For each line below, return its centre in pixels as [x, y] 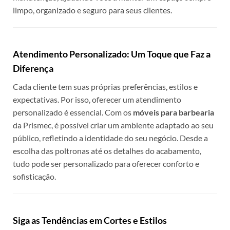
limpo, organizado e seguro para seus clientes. [92, 10]
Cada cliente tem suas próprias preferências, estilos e [105, 86]
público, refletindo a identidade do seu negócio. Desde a [110, 138]
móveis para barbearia [174, 112]
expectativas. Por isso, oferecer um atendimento [97, 99]
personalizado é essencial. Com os [73, 112]
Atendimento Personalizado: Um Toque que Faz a [112, 54]
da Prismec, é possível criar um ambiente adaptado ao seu [113, 125]
